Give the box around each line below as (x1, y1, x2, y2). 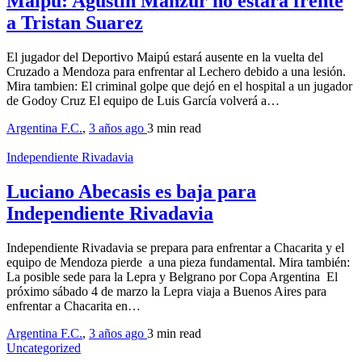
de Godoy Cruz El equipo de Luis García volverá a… (6, 94, 280, 108)
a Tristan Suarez (6, 12, 143, 34)
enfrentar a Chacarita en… (6, 298, 141, 313)
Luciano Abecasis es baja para (6, 180, 256, 202)
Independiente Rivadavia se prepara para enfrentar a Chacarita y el (6, 240, 344, 255)
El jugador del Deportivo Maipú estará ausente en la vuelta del (6, 50, 323, 65)
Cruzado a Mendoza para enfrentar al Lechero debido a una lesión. (6, 65, 346, 79)
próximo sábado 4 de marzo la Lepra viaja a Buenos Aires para (6, 284, 326, 298)
